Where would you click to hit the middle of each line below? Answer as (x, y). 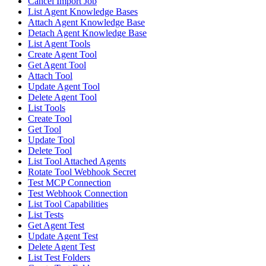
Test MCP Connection (69, 183)
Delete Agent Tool (62, 97)
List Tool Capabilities (68, 204)
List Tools (47, 108)
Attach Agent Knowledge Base (86, 23)
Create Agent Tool (62, 55)
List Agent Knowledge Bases (83, 12)
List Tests (46, 215)
